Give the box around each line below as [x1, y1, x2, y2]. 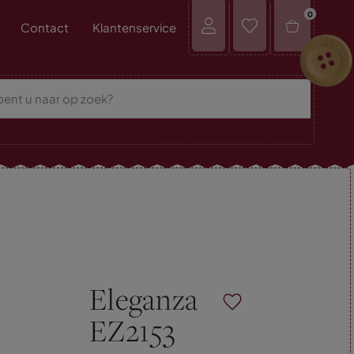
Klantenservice [92, 20, 176, 35]
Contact [20, 20, 69, 35]
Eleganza [89, 279, 198, 318]
